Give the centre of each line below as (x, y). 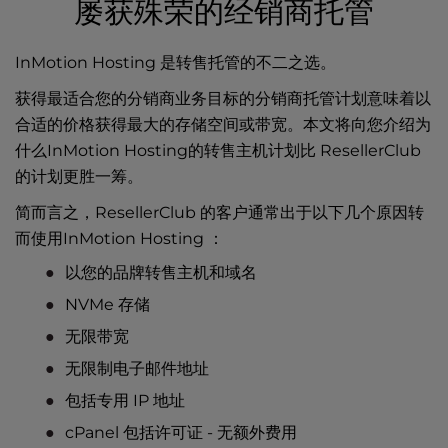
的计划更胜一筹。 (79, 176)
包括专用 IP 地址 (125, 400)
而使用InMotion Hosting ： (119, 238)
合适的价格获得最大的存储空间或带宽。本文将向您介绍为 (223, 124)
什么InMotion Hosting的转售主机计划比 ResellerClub (218, 150)
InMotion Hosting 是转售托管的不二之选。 (175, 62)
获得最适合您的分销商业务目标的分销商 (159, 98)
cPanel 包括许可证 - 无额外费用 (181, 432)
